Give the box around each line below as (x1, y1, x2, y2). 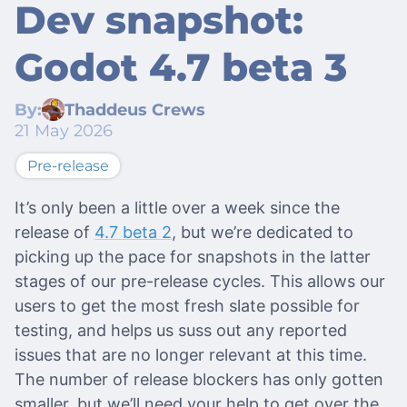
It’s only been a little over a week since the (15, 198, 340, 218)
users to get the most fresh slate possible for (15, 296, 360, 316)
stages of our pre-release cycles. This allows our (15, 272, 385, 292)
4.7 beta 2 (94, 223, 172, 243)
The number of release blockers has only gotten (15, 370, 383, 390)
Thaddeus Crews (65, 99, 205, 120)
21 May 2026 (15, 121, 113, 141)
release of (15, 223, 94, 243)
